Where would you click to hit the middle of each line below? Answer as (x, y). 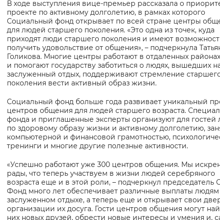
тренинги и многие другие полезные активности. (97, 146)
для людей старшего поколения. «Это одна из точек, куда (111, 30)
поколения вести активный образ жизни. (82, 83)
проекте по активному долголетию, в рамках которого (106, 13)
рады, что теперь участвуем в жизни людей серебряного (111, 174)
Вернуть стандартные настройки (128, 12)
